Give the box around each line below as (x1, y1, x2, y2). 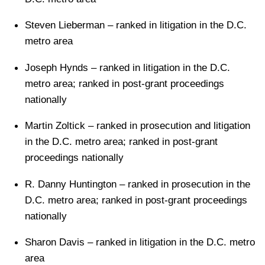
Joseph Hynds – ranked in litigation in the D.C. (25, 61, 231, 73)
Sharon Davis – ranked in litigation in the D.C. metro (25, 236, 256, 248)
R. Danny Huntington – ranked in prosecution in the (25, 177, 251, 190)
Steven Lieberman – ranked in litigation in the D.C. (25, 19, 247, 31)
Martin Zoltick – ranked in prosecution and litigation (25, 119, 251, 132)
